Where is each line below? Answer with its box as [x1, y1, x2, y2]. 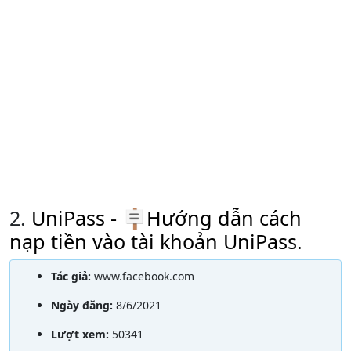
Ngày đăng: [51, 298, 116, 313]
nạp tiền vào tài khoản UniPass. [9, 228, 302, 255]
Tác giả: [51, 269, 94, 284]
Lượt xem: [51, 327, 112, 342]
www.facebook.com [94, 269, 194, 284]
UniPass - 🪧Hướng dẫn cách [31, 204, 302, 232]
